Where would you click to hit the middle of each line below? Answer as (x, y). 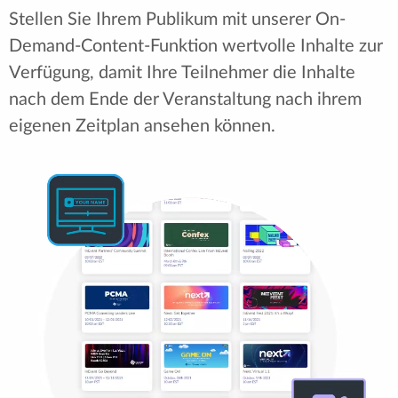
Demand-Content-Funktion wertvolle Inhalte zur (196, 47)
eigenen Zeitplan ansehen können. (142, 127)
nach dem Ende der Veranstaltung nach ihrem (185, 100)
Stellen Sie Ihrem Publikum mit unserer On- (177, 20)
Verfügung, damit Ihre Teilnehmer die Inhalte (182, 73)
